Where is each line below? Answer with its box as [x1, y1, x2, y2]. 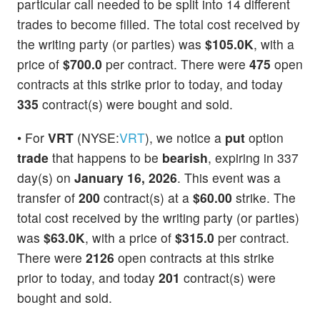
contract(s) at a [100, 189, 193, 207]
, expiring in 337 [208, 149, 299, 167]
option [245, 129, 284, 147]
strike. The [232, 189, 296, 207]
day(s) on [17, 169, 74, 187]
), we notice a [145, 129, 225, 147]
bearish [162, 149, 208, 167]
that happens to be [49, 149, 162, 167]
